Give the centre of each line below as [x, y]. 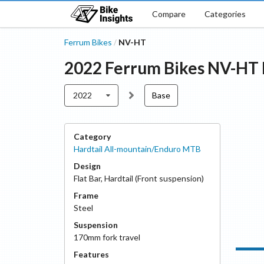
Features [91, 254]
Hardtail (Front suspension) [154, 178]
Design [87, 166]
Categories [225, 14]
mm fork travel [114, 237]
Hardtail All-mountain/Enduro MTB [137, 149]
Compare [169, 14]
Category [92, 136]
